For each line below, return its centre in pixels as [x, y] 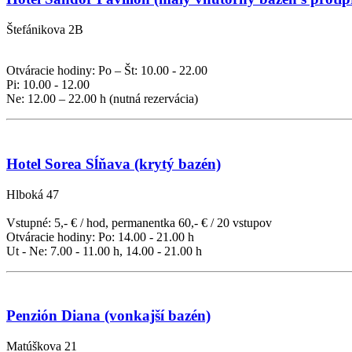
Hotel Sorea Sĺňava [70, 163]
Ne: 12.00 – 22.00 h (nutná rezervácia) [102, 99]
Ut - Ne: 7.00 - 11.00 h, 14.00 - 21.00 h [104, 251]
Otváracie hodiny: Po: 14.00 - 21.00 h [100, 236]
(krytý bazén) [178, 163]
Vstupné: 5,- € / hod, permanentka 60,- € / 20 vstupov [139, 222]
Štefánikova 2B [45, 30]
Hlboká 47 [33, 194]
